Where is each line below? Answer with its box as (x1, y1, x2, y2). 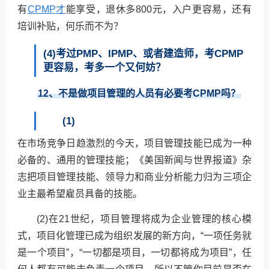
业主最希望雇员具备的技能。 (17, 189, 145, 199)
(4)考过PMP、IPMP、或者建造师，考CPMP (43, 48, 243, 60)
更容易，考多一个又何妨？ (43, 62, 166, 74)
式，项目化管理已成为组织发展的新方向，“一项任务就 (17, 231, 252, 241)
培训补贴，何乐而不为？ (17, 21, 123, 32)
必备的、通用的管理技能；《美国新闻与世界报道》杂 (17, 155, 252, 166)
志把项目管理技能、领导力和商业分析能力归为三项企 (17, 172, 252, 183)
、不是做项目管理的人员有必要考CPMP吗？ (48, 88, 240, 99)
